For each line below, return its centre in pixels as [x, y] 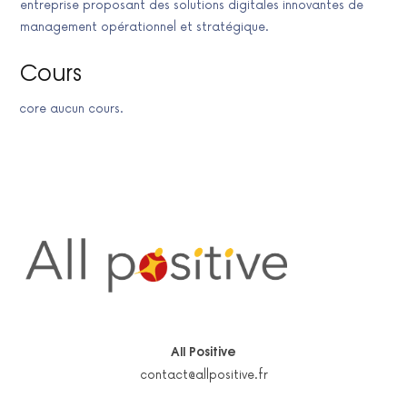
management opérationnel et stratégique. [145, 28]
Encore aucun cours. [65, 109]
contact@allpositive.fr [203, 376]
